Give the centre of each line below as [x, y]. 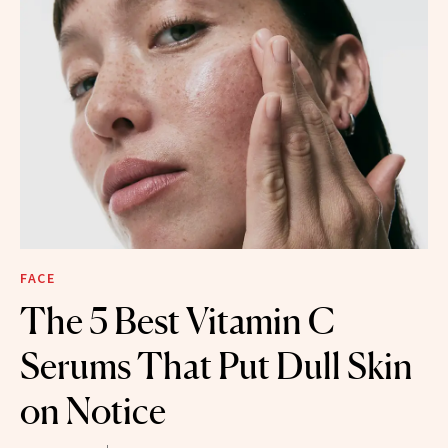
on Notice [93, 411]
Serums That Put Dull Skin [216, 366]
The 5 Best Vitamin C [177, 321]
